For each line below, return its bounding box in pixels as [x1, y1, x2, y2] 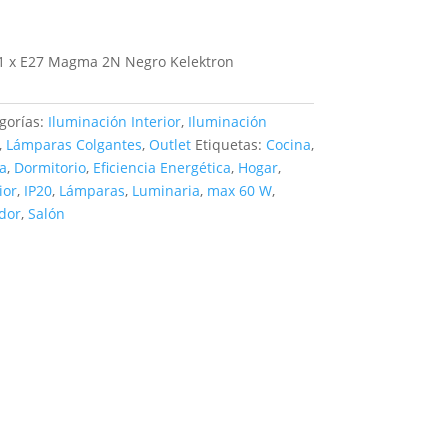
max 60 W [206, 180, 272, 200]
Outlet [148, 134, 191, 154]
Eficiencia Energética [92, 157, 231, 177]
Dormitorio [13, 157, 86, 177]
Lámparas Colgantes [5, 134, 142, 154]
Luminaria [131, 180, 200, 200]
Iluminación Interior [47, 111, 181, 131]
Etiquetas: [194, 134, 266, 154]
